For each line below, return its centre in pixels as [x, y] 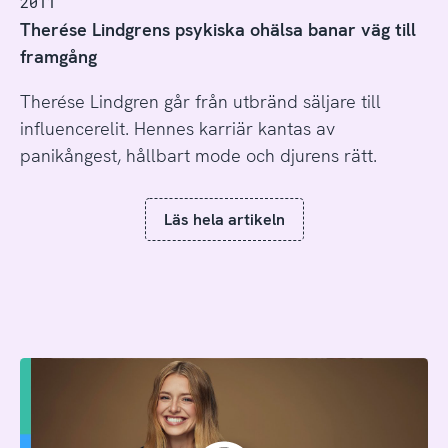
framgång [58, 56]
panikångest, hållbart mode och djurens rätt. [198, 155]
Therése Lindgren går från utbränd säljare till [200, 101]
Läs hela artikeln [224, 219]
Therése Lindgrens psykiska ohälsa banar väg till [217, 29]
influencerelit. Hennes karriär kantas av [177, 128]
